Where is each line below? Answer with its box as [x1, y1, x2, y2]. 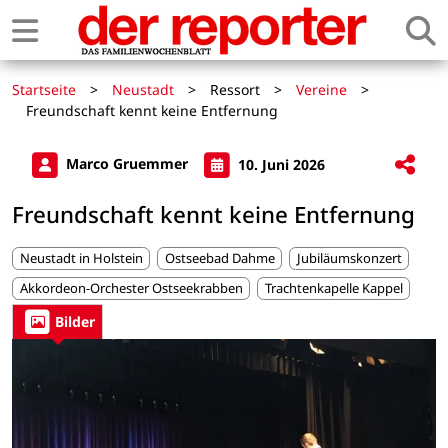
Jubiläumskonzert [296, 248, 402, 267]
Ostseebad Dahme [164, 248, 275, 267]
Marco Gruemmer [62, 154, 192, 174]
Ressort [210, 80, 260, 99]
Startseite [12, 80, 76, 99]
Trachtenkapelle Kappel [264, 279, 403, 298]
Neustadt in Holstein [19, 248, 143, 267]
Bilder [55, 312, 95, 332]
